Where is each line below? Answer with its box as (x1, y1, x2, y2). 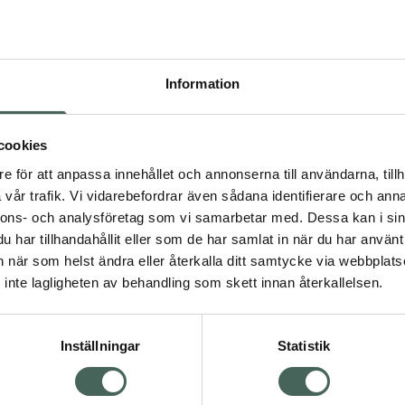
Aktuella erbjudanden (221, 244, 381, 264)
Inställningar (60, 337, 141, 353)
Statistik (278, 337, 330, 353)
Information (165, 75, 240, 91)
